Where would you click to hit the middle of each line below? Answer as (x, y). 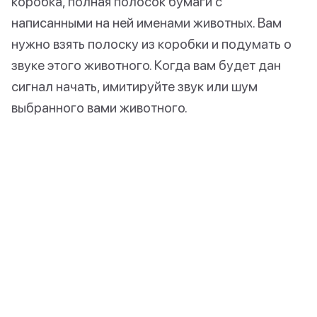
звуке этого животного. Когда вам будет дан (146, 65)
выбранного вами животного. (99, 108)
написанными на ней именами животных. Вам (146, 23)
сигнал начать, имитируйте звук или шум (134, 86)
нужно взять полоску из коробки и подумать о (151, 44)
